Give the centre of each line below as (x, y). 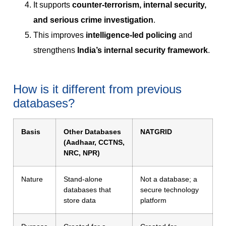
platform (153, 201)
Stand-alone (83, 179)
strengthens (55, 50)
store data (80, 201)
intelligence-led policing (131, 35)
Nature (32, 179)
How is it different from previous (97, 89)
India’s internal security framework (143, 50)
